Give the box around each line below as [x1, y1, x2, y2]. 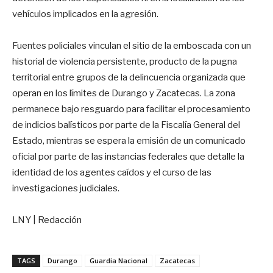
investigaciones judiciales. [12, 182, 119, 194]
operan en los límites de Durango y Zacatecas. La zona [12, 87, 235, 99]
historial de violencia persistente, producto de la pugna [12, 55, 237, 67]
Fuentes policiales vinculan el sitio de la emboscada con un [12, 40, 251, 51]
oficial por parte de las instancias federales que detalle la [12, 151, 244, 162]
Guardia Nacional [90, 255, 147, 265]
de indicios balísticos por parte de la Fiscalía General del [12, 119, 240, 130]
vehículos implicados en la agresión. [12, 8, 158, 19]
